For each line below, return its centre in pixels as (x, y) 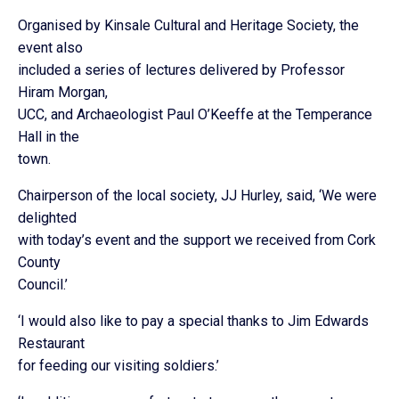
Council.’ (43, 285)
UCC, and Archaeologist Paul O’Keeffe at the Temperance (195, 114)
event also (50, 48)
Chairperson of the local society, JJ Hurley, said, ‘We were (197, 195)
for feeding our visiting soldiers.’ (118, 366)
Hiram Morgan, (63, 92)
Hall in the (49, 137)
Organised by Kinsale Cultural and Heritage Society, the (188, 25)
